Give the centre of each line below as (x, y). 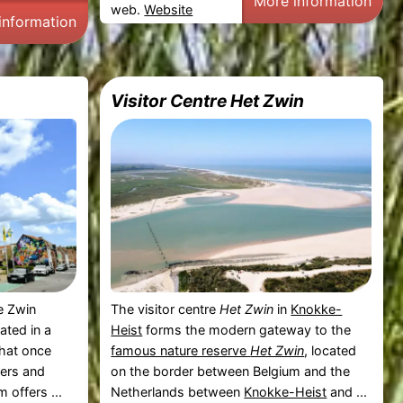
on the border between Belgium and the (231, 371)
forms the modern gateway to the (247, 329)
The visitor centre (166, 309)
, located (331, 350)
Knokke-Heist (286, 391)
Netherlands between (178, 391)
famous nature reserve (181, 350)
